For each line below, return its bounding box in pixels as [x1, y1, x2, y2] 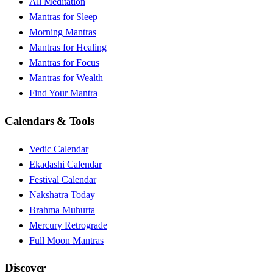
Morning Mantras [29, 27, 96, 38]
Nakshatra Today [29, 189, 95, 200]
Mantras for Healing [29, 42, 107, 53]
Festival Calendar [29, 174, 96, 185]
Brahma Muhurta [29, 204, 95, 215]
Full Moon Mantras [29, 235, 104, 246]
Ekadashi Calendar [29, 158, 102, 169]
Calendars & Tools [5, 114, 94, 127]
